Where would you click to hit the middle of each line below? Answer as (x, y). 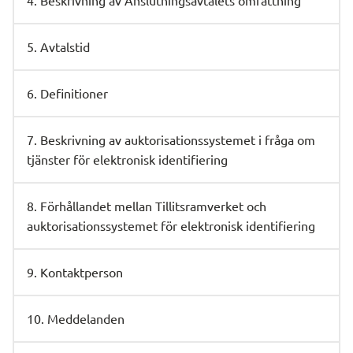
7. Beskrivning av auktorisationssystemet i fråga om (171, 139)
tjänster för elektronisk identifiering (127, 159)
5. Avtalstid (58, 46)
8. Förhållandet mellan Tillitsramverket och (147, 206)
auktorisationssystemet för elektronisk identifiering (171, 225)
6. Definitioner (67, 93)
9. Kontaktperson (75, 272)
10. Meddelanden (76, 318)
